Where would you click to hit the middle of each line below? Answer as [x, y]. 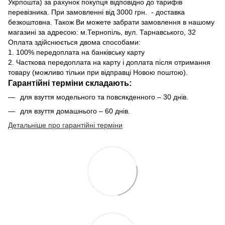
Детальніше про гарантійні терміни [65, 125]
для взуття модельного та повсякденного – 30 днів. [105, 97]
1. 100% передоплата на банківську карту [76, 52]
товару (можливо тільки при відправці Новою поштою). [98, 72]
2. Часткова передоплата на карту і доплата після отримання [109, 62]
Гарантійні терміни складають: [70, 83]
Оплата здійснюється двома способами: [74, 42]
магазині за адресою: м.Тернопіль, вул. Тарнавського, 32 [102, 32]
